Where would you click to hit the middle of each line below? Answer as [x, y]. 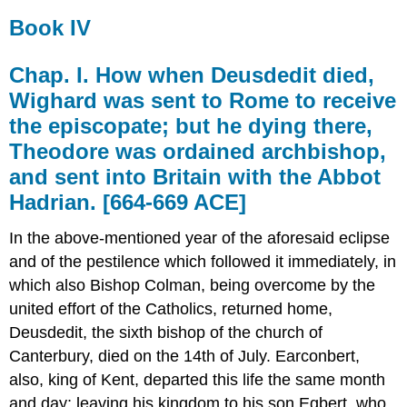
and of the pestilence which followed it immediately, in [203, 262]
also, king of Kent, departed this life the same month [198, 380]
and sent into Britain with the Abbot [195, 176]
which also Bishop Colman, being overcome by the [193, 286]
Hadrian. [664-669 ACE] [128, 202]
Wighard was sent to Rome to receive [203, 100]
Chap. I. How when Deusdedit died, [192, 74]
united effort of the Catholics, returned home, [171, 309]
